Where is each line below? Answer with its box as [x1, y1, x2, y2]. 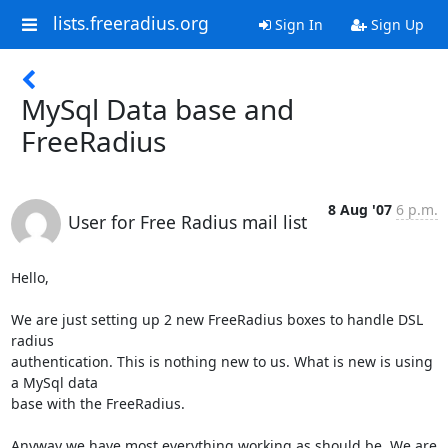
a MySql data [10, 373, 98, 392]
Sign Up [366, 15, 424, 34]
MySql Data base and [21, 90, 294, 128]
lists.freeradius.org [52, 11, 209, 36]
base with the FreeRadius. [10, 394, 185, 413]
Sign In [270, 15, 323, 34]
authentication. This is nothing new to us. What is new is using [10, 352, 433, 371]
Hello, [10, 268, 49, 287]
